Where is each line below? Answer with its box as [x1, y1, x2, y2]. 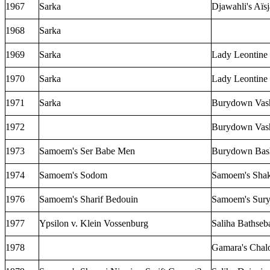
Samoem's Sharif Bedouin [39, 193, 138, 204]
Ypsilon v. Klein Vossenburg [39, 218, 148, 228]
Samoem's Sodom [39, 169, 107, 180]
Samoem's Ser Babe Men [39, 145, 135, 156]
